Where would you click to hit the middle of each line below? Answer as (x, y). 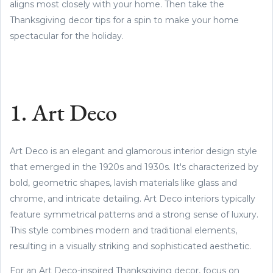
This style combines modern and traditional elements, (123, 230)
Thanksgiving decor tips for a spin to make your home (124, 20)
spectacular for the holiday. (67, 36)
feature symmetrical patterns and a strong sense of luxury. (134, 214)
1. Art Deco (63, 115)
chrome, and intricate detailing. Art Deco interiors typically (133, 198)
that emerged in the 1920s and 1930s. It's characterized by (134, 167)
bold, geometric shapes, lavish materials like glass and (123, 183)
